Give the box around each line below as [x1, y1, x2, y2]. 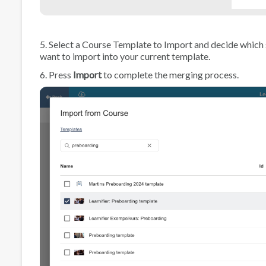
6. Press [40, 68, 73, 80]
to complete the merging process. [102, 68, 239, 80]
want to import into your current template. [40, 50, 210, 62]
